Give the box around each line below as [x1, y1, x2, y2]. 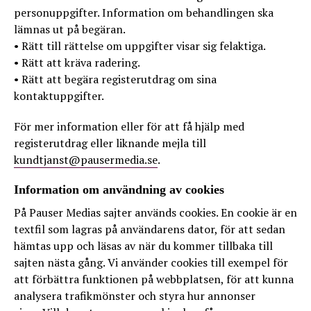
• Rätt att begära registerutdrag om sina [14, 72, 217, 87]
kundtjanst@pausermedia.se [14, 152, 158, 167]
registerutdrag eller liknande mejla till [14, 135, 206, 151]
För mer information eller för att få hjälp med [14, 119, 244, 134]
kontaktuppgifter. [14, 88, 104, 103]
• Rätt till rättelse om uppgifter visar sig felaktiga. [14, 38, 266, 53]
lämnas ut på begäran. [14, 22, 126, 37]
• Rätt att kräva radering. [14, 55, 140, 70]
